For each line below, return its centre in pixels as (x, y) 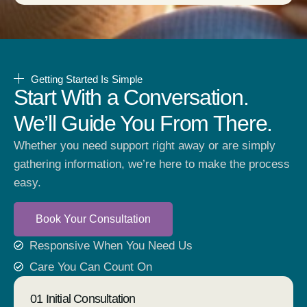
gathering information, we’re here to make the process (152, 164)
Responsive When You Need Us (111, 245)
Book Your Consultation (93, 219)
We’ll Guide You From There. (143, 124)
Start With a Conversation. (131, 98)
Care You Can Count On (90, 267)
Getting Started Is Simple (87, 79)
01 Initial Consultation (83, 298)
